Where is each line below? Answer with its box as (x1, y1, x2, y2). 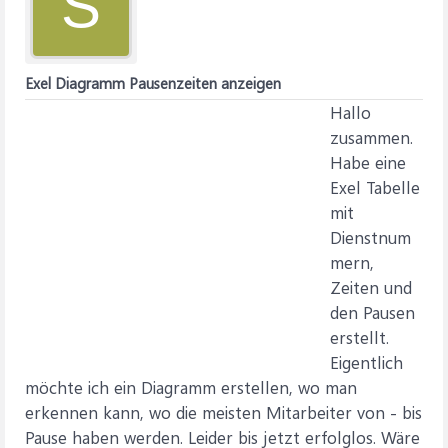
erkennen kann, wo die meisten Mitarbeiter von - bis (25, 401, 422, 423)
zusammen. (330, 126, 413, 148)
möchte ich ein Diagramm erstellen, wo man (25, 376, 357, 398)
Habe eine (330, 151, 406, 173)
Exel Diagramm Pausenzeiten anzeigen (25, 73, 281, 93)
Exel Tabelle (330, 176, 420, 198)
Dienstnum (330, 226, 411, 248)
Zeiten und (330, 276, 412, 298)
